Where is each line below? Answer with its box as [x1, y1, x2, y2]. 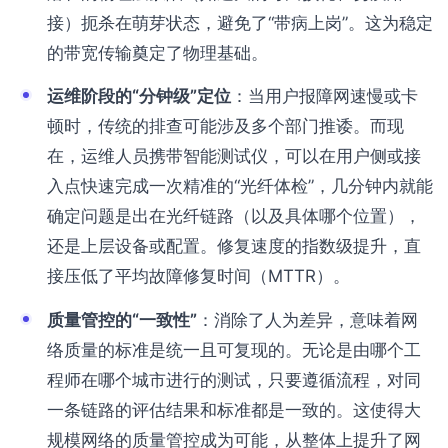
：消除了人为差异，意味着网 [197, 309, 418, 330]
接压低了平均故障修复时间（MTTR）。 [47, 266, 350, 287]
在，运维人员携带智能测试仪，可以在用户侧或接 [47, 146, 421, 167]
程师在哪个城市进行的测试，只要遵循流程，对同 [47, 369, 421, 390]
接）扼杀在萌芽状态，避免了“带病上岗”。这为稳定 [47, 12, 433, 33]
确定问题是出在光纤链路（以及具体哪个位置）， [47, 206, 421, 227]
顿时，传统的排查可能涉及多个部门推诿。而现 [47, 116, 404, 137]
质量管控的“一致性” [47, 309, 197, 330]
